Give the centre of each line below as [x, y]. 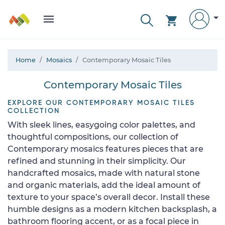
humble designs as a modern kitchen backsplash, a [112, 209]
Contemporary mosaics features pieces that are [105, 149]
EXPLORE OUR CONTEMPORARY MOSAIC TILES [101, 103]
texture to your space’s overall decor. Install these [109, 197]
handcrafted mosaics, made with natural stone [104, 173]
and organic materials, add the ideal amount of [104, 185]
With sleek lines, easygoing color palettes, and [101, 125]
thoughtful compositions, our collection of [93, 137]
